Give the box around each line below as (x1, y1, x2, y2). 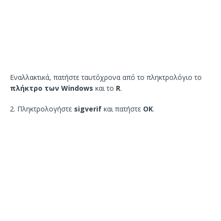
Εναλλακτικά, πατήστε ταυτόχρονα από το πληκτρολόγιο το (10, 73, 202, 82)
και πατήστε (102, 104, 143, 114)
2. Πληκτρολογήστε (10, 104, 74, 114)
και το (93, 83, 116, 93)
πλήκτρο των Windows (10, 83, 93, 93)
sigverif (74, 104, 102, 114)
